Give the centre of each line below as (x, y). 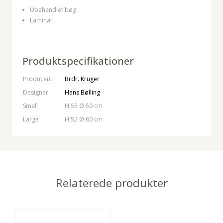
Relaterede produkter (111, 183)
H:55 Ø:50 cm (84, 106)
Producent (38, 79)
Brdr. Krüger (82, 79)
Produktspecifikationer (78, 61)
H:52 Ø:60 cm (84, 119)
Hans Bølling (82, 93)
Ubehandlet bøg (53, 10)
